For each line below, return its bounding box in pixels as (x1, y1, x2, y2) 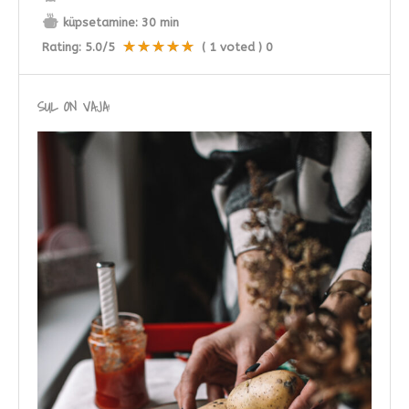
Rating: (42, 39, 85, 54)
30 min (142, 15, 179, 29)
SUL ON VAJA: (37, 94, 110, 117)
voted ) (216, 39, 262, 54)
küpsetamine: (63, 15, 138, 29)
